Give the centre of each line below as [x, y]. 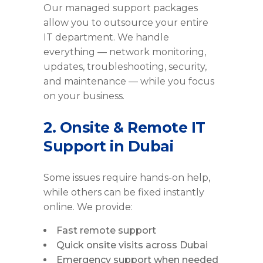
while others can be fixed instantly [124, 193]
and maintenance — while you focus [129, 82]
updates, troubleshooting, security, [125, 67]
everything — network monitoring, [125, 52]
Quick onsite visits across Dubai [132, 245]
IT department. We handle [106, 38]
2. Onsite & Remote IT [124, 128]
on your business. [84, 96]
